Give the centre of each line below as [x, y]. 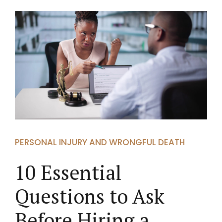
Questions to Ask [90, 196]
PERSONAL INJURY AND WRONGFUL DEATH [100, 142]
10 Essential [68, 172]
